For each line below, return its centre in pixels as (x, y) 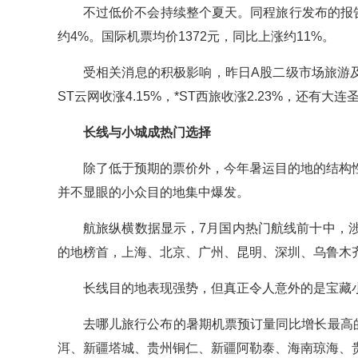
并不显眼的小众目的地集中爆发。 (153, 193)
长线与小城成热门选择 (147, 133)
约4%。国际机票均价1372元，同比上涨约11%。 (196, 37)
